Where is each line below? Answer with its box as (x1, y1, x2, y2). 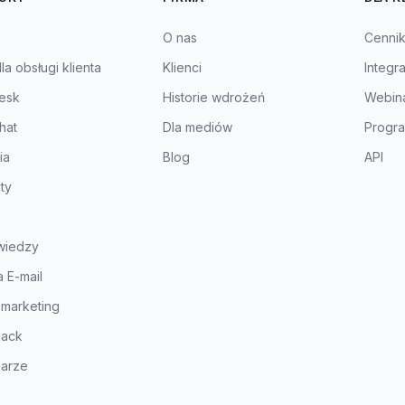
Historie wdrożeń (163, 89, 266, 105)
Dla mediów (163, 119, 233, 135)
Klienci (163, 60, 202, 75)
